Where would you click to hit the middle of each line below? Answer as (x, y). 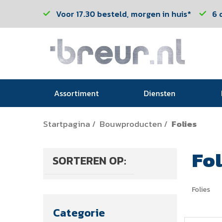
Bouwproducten (131, 124)
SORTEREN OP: (89, 161)
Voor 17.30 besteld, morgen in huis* (124, 14)
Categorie (79, 213)
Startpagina (67, 124)
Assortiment (76, 93)
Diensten (160, 93)
